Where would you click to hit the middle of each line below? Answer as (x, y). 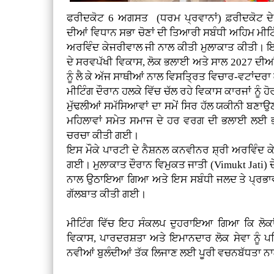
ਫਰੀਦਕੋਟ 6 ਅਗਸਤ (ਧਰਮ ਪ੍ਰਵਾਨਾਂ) (146, 18)
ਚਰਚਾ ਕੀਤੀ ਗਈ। (102, 136)
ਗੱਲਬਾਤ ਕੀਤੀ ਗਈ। (106, 194)
